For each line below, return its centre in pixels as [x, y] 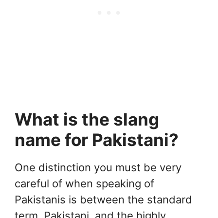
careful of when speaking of [84, 183]
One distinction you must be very [98, 167]
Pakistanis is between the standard [103, 199]
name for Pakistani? [97, 139]
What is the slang [87, 119]
